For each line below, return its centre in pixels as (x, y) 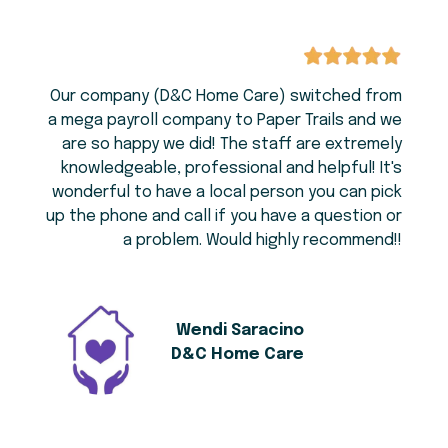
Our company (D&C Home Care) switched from (226, 96)
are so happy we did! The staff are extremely (232, 144)
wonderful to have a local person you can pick (227, 192)
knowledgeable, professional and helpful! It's (231, 168)
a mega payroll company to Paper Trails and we (225, 120)
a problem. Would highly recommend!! (262, 240)
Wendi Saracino (240, 331)
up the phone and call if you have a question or (224, 216)
